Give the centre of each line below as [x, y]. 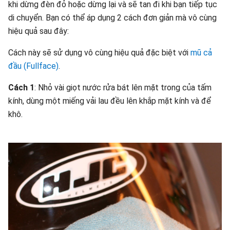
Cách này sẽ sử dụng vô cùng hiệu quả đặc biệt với [99, 53]
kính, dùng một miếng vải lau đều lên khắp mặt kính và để [110, 101]
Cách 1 [21, 88]
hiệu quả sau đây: [39, 31]
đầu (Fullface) [33, 66]
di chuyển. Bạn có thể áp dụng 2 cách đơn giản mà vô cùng [112, 18]
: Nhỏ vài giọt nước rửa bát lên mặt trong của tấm [123, 88]
